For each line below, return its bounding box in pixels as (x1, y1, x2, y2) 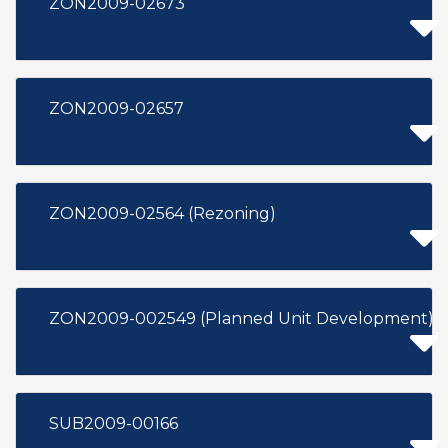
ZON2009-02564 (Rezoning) (49, 204, 276, 223)
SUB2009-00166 (49, 414, 178, 433)
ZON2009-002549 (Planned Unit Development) (49, 309, 434, 328)
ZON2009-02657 (49, 99, 184, 118)
